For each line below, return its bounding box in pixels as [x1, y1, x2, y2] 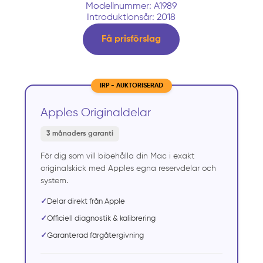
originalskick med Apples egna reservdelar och [41, 164, 217, 173]
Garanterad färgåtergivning [47, 231, 144, 240]
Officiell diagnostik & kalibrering [47, 214, 156, 222]
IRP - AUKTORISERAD [99, 82, 163, 89]
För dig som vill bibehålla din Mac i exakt [41, 151, 195, 160]
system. [41, 176, 69, 185]
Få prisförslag [102, 34, 161, 44]
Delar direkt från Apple [47, 197, 126, 205]
